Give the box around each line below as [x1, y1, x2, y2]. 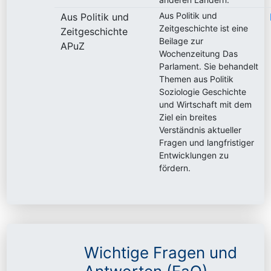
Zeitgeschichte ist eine [159, 22, 249, 33]
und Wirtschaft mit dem [159, 99, 252, 109]
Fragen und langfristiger [159, 137, 255, 148]
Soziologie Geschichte [159, 86, 247, 97]
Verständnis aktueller [159, 124, 242, 135]
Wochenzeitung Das [159, 48, 238, 59]
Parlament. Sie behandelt [159, 60, 259, 71]
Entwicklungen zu [159, 149, 229, 160]
